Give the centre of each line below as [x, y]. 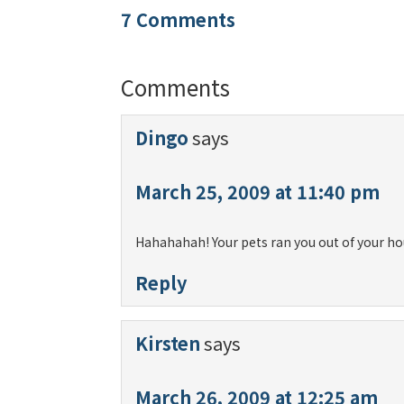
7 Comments [179, 19]
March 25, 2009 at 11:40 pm [258, 192]
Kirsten [168, 343]
